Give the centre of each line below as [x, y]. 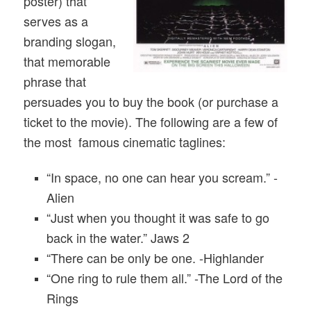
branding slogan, [70, 41]
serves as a [56, 21]
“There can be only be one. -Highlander [155, 257]
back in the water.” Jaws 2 [118, 237]
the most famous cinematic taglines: [125, 142]
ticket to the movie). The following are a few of [151, 122]
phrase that [55, 82]
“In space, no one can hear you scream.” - [162, 177]
